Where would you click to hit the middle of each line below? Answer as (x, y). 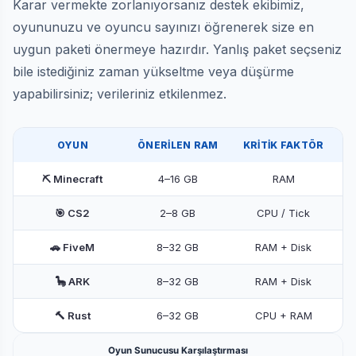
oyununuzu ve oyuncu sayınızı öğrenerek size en (163, 27)
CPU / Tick (284, 213)
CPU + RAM (283, 315)
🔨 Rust (72, 315)
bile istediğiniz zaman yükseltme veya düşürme (153, 71)
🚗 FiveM (73, 247)
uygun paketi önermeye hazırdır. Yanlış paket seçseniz (177, 49)
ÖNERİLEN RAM (178, 145)
